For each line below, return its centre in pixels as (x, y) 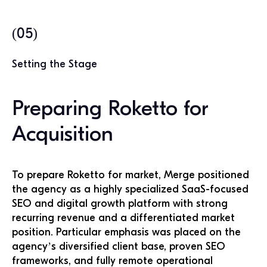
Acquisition (63, 134)
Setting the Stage (55, 64)
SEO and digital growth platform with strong (120, 204)
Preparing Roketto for (110, 108)
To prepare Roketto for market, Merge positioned (131, 175)
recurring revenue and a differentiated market (123, 218)
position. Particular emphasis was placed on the (126, 232)
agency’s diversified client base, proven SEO (119, 246)
